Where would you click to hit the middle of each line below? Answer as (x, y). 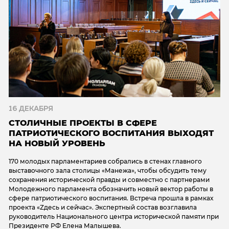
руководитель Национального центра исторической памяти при (114, 216)
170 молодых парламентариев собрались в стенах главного (105, 161)
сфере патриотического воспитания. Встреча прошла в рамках (111, 198)
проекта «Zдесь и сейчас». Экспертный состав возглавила (103, 207)
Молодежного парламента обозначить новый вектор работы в (111, 189)
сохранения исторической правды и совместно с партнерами (109, 179)
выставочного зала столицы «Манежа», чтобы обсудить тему (108, 170)
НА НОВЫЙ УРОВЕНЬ (57, 143)
